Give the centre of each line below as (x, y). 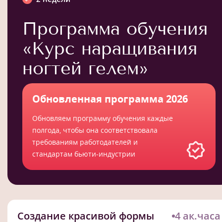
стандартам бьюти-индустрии (84, 154)
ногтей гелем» (85, 68)
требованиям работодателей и (85, 142)
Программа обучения (115, 28)
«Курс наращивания (110, 48)
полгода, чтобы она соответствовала (95, 130)
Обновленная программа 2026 (110, 99)
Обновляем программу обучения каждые (103, 118)
